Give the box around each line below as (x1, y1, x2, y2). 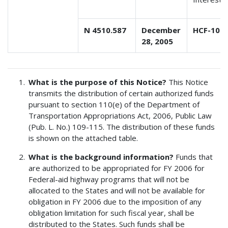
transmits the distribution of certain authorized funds (28, 88, 214, 98)
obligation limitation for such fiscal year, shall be (28, 207, 195, 218)
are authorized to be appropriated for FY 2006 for (28, 162, 205, 173)
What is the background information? (28, 151, 176, 162)
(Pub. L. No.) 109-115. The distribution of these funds (28, 121, 215, 132)
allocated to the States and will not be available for (28, 185, 206, 195)
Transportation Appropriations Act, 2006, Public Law (28, 110, 212, 121)
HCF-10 (193, 24, 220, 35)
